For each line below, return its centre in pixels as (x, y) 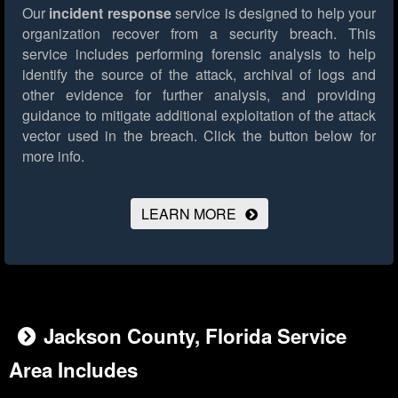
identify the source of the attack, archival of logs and (199, 75)
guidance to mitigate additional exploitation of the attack (199, 115)
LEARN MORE (188, 214)
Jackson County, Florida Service (195, 336)
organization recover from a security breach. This (199, 34)
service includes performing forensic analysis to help (199, 54)
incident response (110, 13)
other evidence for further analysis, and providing (199, 95)
